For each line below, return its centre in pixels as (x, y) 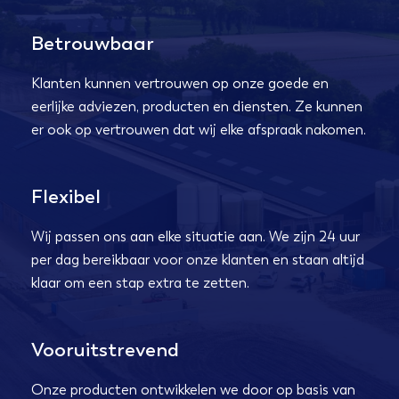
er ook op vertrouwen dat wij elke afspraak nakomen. (199, 129)
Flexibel (66, 196)
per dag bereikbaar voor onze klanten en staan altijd (198, 259)
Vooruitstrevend (105, 349)
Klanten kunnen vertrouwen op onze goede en (180, 83)
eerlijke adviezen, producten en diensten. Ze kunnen (197, 106)
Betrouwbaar (93, 43)
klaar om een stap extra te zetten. (140, 282)
